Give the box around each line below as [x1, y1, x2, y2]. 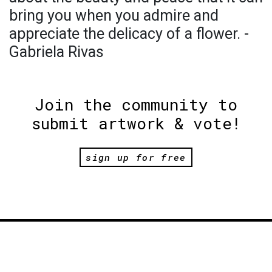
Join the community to [35, 93, 237, 115]
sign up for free [86, 151, 186, 164]
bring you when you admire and [9, 6, 219, 24]
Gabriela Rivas [9, 42, 104, 61]
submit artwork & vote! [31, 112, 241, 134]
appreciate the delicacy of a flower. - [9, 24, 249, 42]
